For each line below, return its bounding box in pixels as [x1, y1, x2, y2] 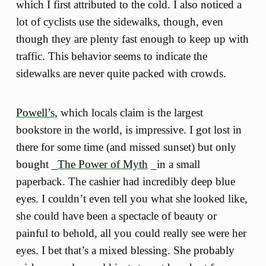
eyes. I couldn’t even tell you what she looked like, [15, 192, 248, 205]
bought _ [15, 157, 58, 170]
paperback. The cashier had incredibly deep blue [15, 175, 235, 188]
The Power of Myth [57, 157, 148, 170]
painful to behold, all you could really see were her [15, 226, 246, 239]
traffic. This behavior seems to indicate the [15, 49, 207, 62]
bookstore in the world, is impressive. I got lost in [15, 123, 242, 136]
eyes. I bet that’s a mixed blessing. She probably [15, 243, 235, 256]
